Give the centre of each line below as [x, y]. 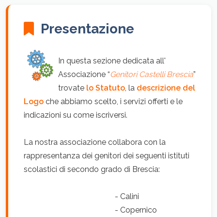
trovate [72, 88]
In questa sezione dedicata [106, 61]
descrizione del [166, 88]
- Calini [81, 196]
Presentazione [87, 29]
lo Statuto [106, 88]
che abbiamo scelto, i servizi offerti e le [113, 101]
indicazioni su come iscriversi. [76, 115]
